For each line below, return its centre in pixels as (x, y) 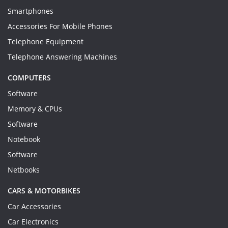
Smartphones (31, 11)
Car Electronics (33, 222)
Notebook (24, 139)
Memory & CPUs (35, 109)
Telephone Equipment (46, 41)
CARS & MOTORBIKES (44, 191)
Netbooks (24, 170)
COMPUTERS (29, 78)
